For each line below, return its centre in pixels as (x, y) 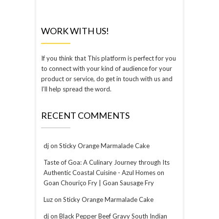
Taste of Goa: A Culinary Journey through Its (107, 162)
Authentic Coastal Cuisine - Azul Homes (99, 172)
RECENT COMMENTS (85, 115)
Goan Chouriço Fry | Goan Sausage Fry (99, 183)
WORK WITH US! (75, 31)
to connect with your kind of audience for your (107, 68)
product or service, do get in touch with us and (107, 78)
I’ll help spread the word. (76, 89)
